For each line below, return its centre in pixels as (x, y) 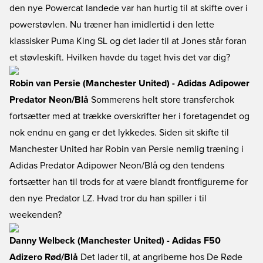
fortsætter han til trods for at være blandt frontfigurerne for (129, 182)
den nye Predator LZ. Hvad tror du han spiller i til (108, 198)
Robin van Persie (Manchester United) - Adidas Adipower (129, 83)
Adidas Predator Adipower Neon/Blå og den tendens (117, 166)
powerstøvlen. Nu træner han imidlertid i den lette (112, 25)
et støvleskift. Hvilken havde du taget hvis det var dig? (120, 58)
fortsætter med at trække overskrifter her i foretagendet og (129, 116)
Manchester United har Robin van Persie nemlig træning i (127, 149)
